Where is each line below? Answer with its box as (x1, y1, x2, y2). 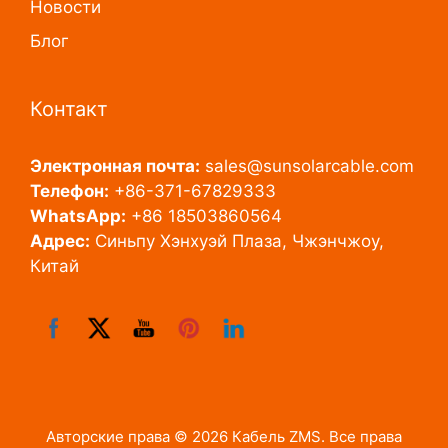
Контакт (30, 96, 108, 121)
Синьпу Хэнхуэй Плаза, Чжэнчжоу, (90, 230, 384, 251)
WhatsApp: (30, 205, 126, 226)
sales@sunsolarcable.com (205, 155, 414, 176)
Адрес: (30, 230, 90, 251)
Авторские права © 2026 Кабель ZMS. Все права (46, 426, 402, 446)
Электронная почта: (30, 155, 200, 176)
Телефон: (30, 180, 109, 201)
